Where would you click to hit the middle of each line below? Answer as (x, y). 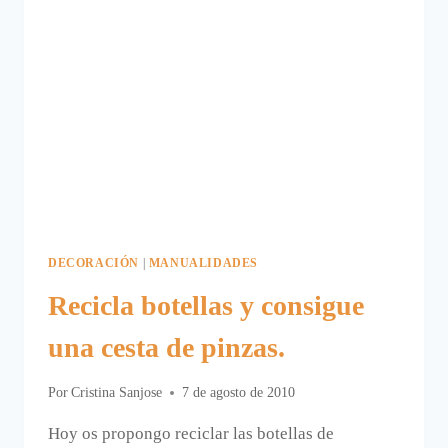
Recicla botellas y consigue (206, 305)
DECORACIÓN (93, 262)
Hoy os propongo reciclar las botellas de (191, 434)
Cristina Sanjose (117, 393)
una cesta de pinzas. (166, 347)
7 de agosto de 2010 (239, 393)
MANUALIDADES (203, 262)
